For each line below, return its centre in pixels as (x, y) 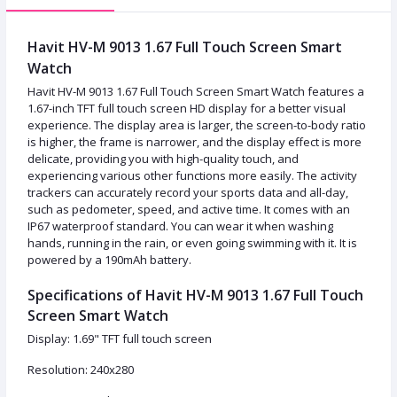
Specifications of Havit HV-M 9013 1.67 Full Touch (195, 296)
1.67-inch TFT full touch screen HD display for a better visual (187, 109)
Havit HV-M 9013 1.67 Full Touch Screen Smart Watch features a (196, 92)
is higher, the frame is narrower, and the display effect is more (195, 142)
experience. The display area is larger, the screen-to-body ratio (197, 125)
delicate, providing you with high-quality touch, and (163, 159)
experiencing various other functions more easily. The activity (192, 176)
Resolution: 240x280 (81, 370)
